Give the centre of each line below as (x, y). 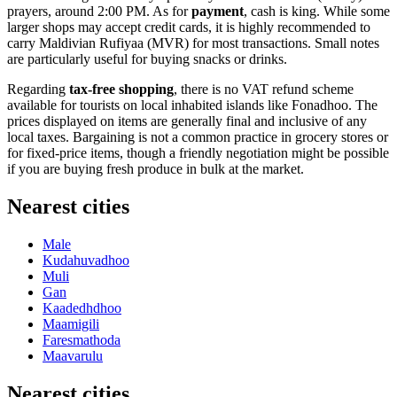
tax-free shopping (121, 90)
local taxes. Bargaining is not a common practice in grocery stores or (198, 137)
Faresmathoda (82, 340)
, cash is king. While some (317, 12)
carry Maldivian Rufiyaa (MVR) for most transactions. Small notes (193, 43)
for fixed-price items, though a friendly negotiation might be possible (198, 153)
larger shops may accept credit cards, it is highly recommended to (189, 27)
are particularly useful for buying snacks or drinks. (147, 59)
